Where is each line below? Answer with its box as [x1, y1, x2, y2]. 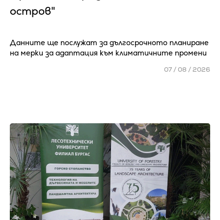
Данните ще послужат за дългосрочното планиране [10, 38, 209, 48]
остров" [10, 4, 55, 19]
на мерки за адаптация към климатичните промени [10, 48, 207, 58]
